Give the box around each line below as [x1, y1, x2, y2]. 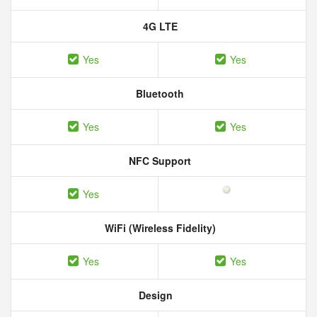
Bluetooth [133, 86, 184, 100]
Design [136, 288, 173, 302]
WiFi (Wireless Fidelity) [101, 221, 216, 235]
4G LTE [139, 19, 178, 33]
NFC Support [126, 154, 191, 168]
